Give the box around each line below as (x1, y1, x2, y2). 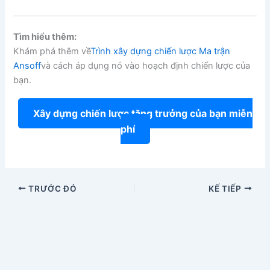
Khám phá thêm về (13, 46, 91, 57)
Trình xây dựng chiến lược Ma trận (90, 46, 231, 57)
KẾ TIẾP (209, 183, 244, 193)
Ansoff (13, 60, 42, 71)
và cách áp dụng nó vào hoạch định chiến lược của (41, 60, 251, 71)
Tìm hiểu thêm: (13, 31, 77, 42)
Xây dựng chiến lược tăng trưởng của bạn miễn (33, 107, 253, 119)
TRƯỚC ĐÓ (26, 183, 77, 193)
